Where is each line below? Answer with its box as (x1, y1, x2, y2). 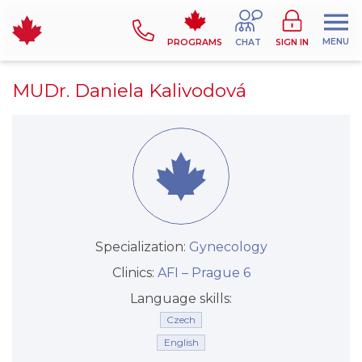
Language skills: (130, 291, 232, 306)
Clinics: (112, 265, 158, 280)
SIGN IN (276, 37, 309, 48)
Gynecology (188, 239, 267, 255)
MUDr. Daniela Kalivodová (12, 79, 246, 102)
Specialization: (95, 239, 189, 255)
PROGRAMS (167, 37, 222, 48)
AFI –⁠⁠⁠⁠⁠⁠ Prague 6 (157, 265, 250, 280)
